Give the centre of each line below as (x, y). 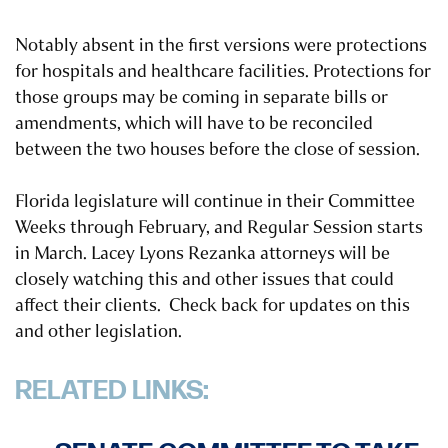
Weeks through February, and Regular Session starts (219, 227)
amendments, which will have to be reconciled (194, 123)
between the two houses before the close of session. (217, 149)
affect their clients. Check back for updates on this (212, 305)
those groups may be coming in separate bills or (201, 97)
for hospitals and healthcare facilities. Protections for (223, 71)
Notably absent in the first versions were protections (221, 45)
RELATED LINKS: (112, 391)
